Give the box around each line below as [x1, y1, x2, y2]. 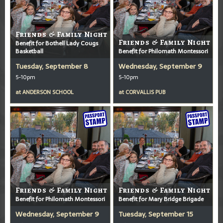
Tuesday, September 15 [118, 208, 193, 220]
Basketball [15, 46, 43, 56]
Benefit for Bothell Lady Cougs [15, 38, 98, 48]
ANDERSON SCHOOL [22, 87, 74, 97]
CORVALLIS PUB [125, 87, 165, 97]
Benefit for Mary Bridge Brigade [118, 194, 204, 204]
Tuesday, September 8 [15, 60, 88, 72]
